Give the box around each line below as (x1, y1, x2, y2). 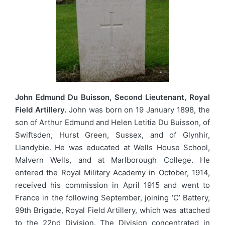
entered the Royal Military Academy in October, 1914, (15, 168, 210, 178)
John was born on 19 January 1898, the (66, 105, 210, 115)
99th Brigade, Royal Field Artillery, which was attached (15, 205, 210, 215)
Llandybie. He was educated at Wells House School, (15, 143, 210, 153)
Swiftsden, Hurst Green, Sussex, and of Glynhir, (15, 130, 210, 140)
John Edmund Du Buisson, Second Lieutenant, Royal (15, 92, 210, 102)
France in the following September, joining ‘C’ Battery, (15, 193, 210, 203)
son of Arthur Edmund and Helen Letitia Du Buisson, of (15, 118, 210, 128)
